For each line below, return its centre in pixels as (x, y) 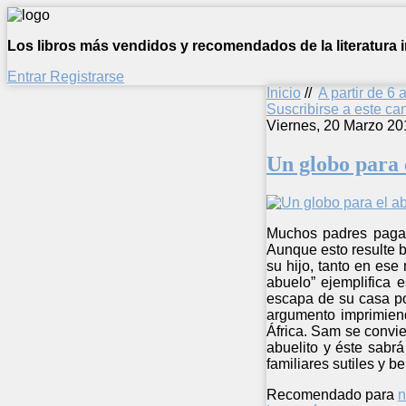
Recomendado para (330, 394)
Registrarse (87, 77)
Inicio (284, 93)
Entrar (29, 77)
